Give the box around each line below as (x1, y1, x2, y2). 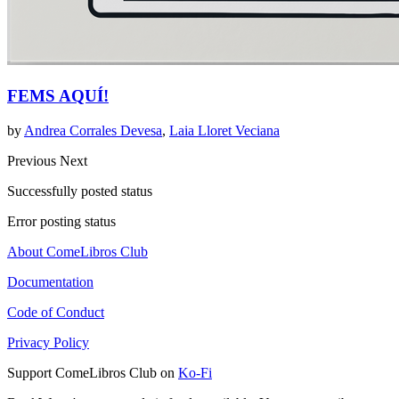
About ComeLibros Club (7, 244, 148, 260)
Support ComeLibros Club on (7, 365, 178, 381)
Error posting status (7, 214, 116, 230)
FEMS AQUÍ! (7, 86, 109, 106)
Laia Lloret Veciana (169, 123, 280, 139)
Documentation (7, 274, 94, 290)
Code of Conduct (7, 305, 104, 321)
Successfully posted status (7, 183, 152, 199)
